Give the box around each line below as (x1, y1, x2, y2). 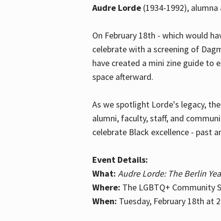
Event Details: (92, 153, 148, 165)
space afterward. (92, 71, 153, 82)
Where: (92, 181, 120, 193)
